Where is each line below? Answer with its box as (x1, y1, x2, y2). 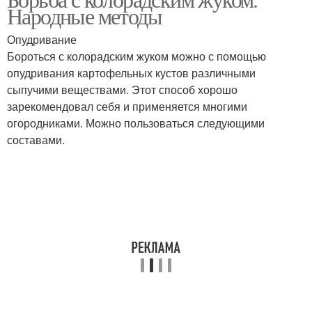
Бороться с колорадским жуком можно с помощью (7, 48, 266, 64)
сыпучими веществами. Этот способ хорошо (7, 81, 237, 97)
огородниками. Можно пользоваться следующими (7, 115, 265, 131)
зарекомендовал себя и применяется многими (7, 98, 247, 114)
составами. (7, 132, 65, 148)
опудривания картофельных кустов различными (7, 65, 256, 81)
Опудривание (7, 31, 77, 47)
